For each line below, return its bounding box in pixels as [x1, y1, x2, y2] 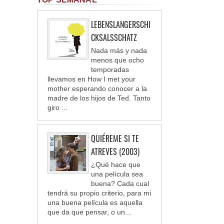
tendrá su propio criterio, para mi [47, 188, 151, 197]
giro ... [47, 103, 67, 111]
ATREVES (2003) [91, 145, 139, 157]
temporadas [91, 65, 129, 73]
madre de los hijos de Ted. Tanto [47, 93, 150, 102]
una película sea [91, 169, 143, 178]
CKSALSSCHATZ [91, 31, 137, 43]
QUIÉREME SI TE [91, 132, 139, 144]
